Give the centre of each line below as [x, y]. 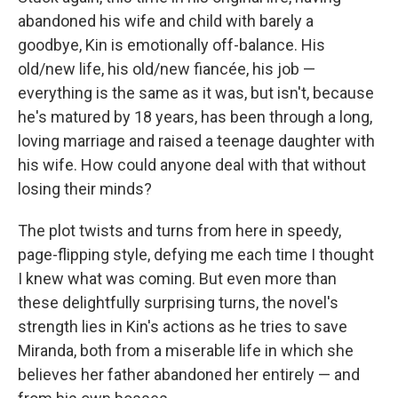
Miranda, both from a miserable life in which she [186, 350]
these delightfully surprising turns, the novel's [178, 302]
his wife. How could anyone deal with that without [192, 165]
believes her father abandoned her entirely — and [189, 374]
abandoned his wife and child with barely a [166, 21]
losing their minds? [85, 189]
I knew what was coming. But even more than [177, 279]
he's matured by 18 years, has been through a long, [195, 117]
